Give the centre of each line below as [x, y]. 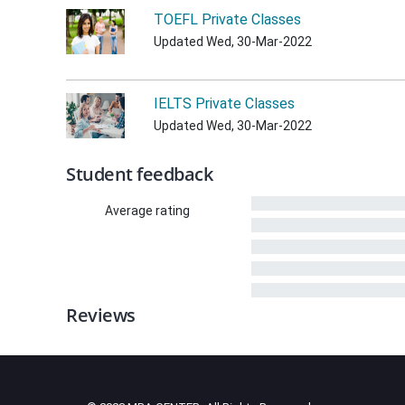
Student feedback [139, 174]
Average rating [148, 211]
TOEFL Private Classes [227, 19]
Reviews [101, 315]
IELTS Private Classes [224, 104]
